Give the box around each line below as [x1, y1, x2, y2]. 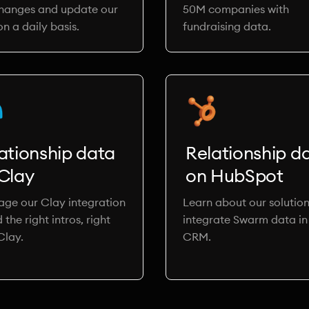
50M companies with [183, 2, 289, 16]
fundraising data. [183, 19, 271, 33]
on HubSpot [186, 164, 283, 187]
